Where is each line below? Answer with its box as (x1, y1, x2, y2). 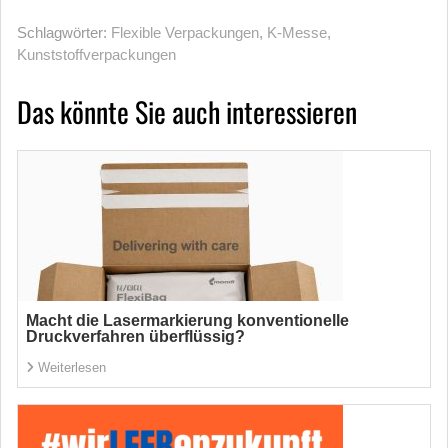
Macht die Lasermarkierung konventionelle (26, 312, 349, 329)
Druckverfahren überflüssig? (26, 328, 245, 345)
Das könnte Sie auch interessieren (17, 91, 357, 132)
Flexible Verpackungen (111, 24, 259, 41)
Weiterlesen (38, 360, 106, 375)
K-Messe (267, 24, 327, 41)
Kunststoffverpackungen (17, 46, 176, 63)
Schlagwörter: (17, 24, 111, 41)
